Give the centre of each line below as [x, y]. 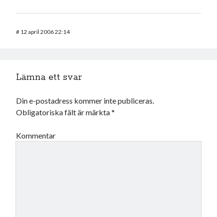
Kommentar [36, 136]
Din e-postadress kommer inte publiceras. [85, 101]
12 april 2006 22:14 [45, 32]
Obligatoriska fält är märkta [64, 112]
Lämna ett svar [49, 78]
